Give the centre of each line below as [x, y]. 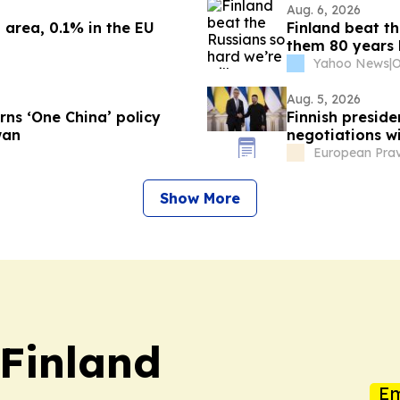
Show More [200, 198]
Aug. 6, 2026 [323, 10]
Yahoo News [351, 63]
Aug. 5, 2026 [323, 99]
